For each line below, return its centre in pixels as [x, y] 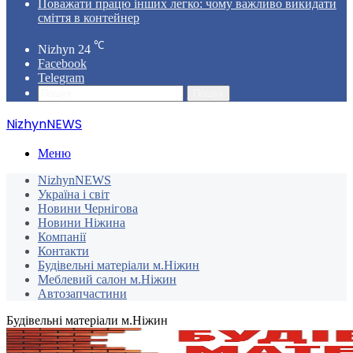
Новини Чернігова [88, 209]
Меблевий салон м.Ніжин [107, 280]
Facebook [62, 64]
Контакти [63, 251]
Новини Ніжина [82, 223]
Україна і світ [74, 195]
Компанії [62, 237]
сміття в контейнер [89, 18]
